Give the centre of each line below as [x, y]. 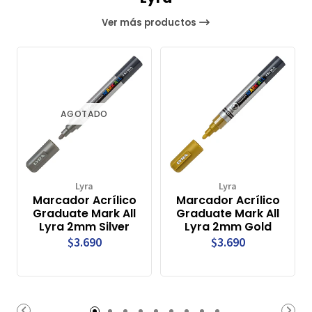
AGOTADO [84, 114]
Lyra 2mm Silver [84, 226]
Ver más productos [150, 22]
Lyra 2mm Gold [228, 226]
